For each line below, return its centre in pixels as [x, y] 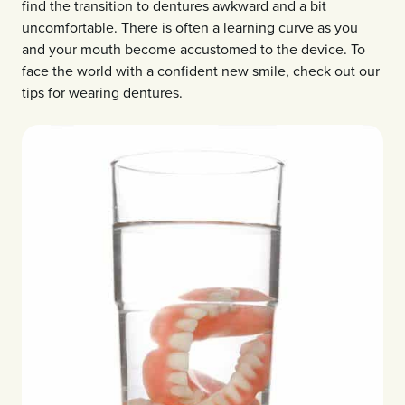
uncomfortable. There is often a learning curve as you [190, 27]
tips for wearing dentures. [102, 92]
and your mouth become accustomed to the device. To [193, 48]
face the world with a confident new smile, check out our [201, 70]
